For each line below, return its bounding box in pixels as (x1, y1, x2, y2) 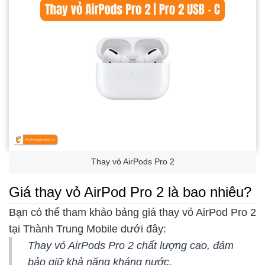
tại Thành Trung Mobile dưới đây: (9, 223, 166, 235)
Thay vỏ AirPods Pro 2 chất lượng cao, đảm (28, 240, 234, 252)
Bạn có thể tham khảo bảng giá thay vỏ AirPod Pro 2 (9, 206, 256, 219)
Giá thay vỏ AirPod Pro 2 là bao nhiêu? (9, 183, 251, 200)
